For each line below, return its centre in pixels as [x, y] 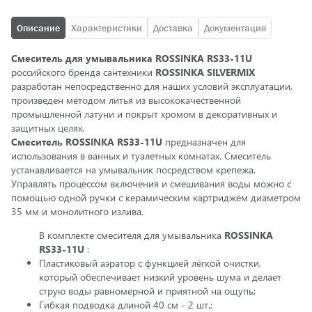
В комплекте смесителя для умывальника [132, 235]
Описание [38, 28]
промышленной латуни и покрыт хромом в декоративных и [144, 114]
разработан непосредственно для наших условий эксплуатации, [152, 86]
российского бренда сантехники [83, 72]
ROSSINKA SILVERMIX [205, 72]
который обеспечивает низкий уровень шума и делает [160, 277]
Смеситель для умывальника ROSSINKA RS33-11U [132, 58]
